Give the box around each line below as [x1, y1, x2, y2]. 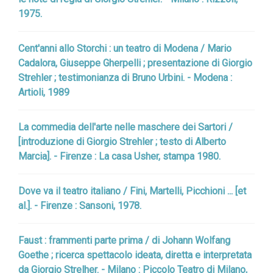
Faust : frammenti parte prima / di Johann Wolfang [18, 235, 230, 246]
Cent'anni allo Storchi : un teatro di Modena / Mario [18, 43, 232, 54]
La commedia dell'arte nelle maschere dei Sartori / [18, 121, 233, 133]
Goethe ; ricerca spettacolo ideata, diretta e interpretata [18, 249, 252, 261]
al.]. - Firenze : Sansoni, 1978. [18, 200, 141, 211]
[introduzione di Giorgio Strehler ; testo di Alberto [18, 136, 226, 147]
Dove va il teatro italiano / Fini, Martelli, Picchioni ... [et [18, 185, 246, 197]
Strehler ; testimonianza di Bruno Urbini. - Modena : [18, 72, 232, 83]
